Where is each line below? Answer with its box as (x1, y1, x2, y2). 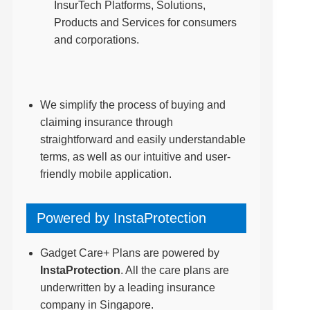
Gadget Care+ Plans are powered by (39, 247, 219, 259)
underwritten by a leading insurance (39, 282, 215, 293)
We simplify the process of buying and (39, 99, 226, 111)
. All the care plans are (120, 264, 229, 276)
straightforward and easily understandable (39, 134, 246, 145)
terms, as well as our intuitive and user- (39, 151, 230, 163)
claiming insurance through (39, 116, 173, 128)
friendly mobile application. (39, 168, 172, 180)
